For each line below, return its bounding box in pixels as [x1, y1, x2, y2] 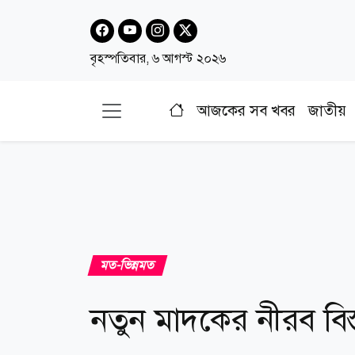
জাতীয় [308, 101, 346, 120]
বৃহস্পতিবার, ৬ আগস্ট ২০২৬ [90, 50, 226, 67]
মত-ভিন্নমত [98, 256, 157, 273]
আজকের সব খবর [197, 101, 296, 120]
